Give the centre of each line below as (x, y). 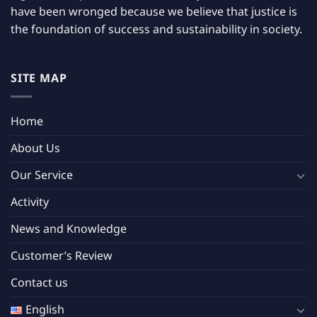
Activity (30, 202)
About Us (35, 148)
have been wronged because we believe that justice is (154, 12)
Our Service (42, 175)
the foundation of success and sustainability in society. (156, 29)
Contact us (39, 283)
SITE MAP (39, 79)
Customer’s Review (62, 256)
